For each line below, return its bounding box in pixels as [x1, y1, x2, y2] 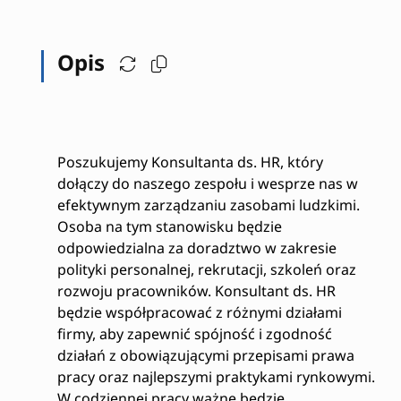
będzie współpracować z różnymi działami [56, 303, 342, 322]
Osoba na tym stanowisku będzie [56, 217, 282, 236]
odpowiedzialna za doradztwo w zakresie [56, 238, 337, 258]
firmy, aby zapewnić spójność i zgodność [56, 324, 332, 344]
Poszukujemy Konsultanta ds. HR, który [56, 152, 323, 172]
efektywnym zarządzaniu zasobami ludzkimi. [56, 195, 360, 215]
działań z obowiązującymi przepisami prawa [56, 346, 354, 365]
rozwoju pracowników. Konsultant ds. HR [56, 281, 336, 301]
